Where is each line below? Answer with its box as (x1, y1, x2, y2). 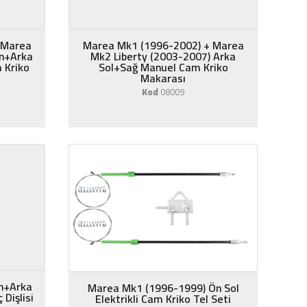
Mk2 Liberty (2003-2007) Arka (90, 46, 236, 66)
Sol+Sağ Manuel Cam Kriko (98, 57, 228, 77)
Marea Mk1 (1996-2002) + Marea (82, 35, 244, 56)
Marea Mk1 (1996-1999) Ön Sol (87, 278, 239, 298)
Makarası (140, 68, 186, 88)
